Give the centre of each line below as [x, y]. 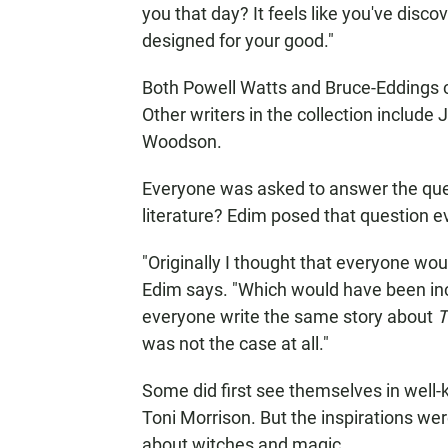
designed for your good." [238, 40]
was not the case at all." [235, 343]
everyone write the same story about [289, 316]
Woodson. [182, 141]
